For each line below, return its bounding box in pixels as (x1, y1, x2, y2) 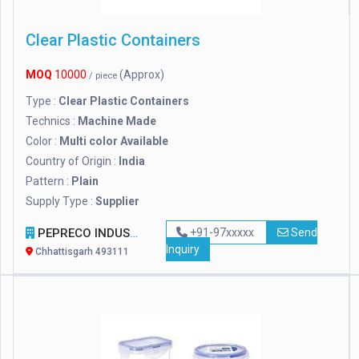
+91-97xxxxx (187, 226, 256, 240)
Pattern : (26, 175, 71, 188)
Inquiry (165, 243, 200, 256)
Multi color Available (59, 135, 168, 148)
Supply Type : (26, 195, 95, 208)
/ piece (89, 71, 119, 82)
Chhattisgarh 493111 (33, 246, 129, 258)
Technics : (26, 115, 78, 128)
